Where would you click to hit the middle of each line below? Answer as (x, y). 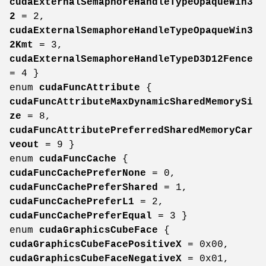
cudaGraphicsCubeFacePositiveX (96, 244)
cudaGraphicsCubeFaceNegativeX (96, 259)
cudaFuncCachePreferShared (84, 187)
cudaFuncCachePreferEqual (81, 216)
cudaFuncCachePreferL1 (72, 202)
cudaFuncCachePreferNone (78, 173)
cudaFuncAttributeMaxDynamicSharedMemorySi (131, 102)
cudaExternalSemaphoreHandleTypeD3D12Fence (131, 59)
